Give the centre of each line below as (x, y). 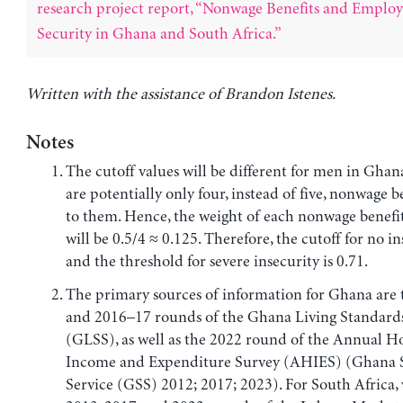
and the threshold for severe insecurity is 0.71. (216, 261)
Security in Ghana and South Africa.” (159, 34)
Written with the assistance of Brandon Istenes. (180, 94)
